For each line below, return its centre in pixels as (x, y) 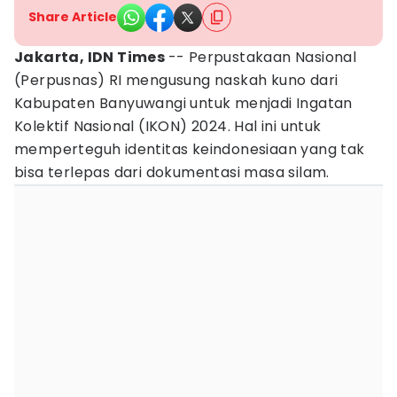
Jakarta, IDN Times (91, 57)
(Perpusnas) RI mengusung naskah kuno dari (176, 80)
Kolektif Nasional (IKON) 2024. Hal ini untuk (168, 126)
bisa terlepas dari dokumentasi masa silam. (172, 172)
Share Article (73, 17)
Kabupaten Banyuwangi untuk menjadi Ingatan (183, 103)
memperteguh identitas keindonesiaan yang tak (190, 149)
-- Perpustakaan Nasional (262, 57)
